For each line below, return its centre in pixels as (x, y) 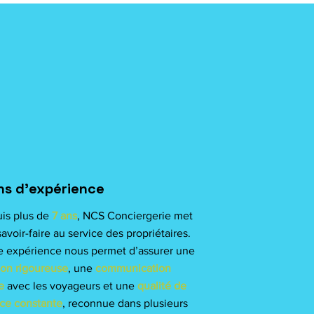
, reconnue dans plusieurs (125, 303)
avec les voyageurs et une (71, 286)
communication (133, 268)
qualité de (162, 286)
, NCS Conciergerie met (135, 216)
